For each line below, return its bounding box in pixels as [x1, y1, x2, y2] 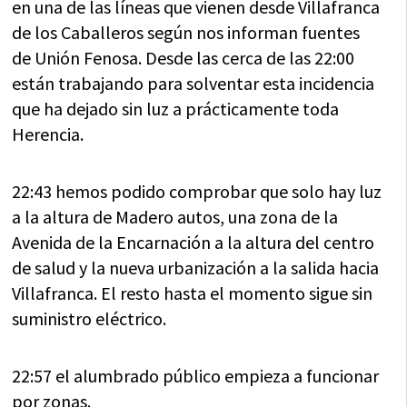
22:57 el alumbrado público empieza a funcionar [12, 363, 380, 387]
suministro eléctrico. [12, 306, 167, 330]
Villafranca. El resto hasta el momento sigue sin [12, 281, 373, 304]
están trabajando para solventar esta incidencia [12, 71, 375, 94]
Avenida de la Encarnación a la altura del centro [12, 230, 375, 253]
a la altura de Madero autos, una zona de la [12, 204, 339, 228]
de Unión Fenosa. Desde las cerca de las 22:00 [12, 45, 355, 69]
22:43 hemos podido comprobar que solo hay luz [12, 179, 382, 203]
